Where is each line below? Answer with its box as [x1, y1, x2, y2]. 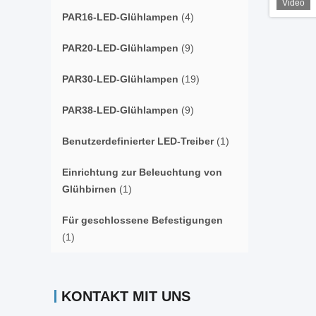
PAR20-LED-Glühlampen [62, 42, 178, 54]
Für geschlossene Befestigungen [62, 214, 223, 226]
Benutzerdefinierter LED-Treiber [62, 135, 214, 147]
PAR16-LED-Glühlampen [62, 11, 178, 23]
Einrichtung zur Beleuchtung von [62, 166, 222, 178]
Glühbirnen [62, 183, 116, 195]
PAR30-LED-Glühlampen [62, 73, 178, 85]
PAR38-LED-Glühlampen [62, 104, 178, 116]
